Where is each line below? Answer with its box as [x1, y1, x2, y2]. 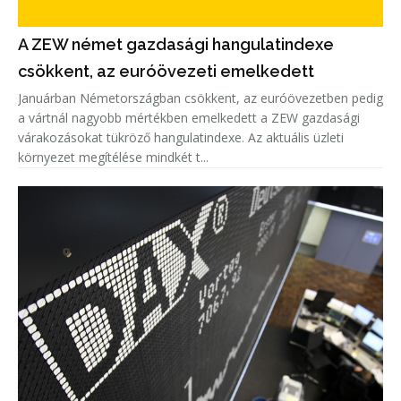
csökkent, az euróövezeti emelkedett [18, 62, 314, 81]
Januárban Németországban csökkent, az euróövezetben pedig [18, 90, 383, 107]
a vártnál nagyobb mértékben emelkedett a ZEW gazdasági [18, 109, 360, 127]
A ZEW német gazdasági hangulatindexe [18, 35, 334, 55]
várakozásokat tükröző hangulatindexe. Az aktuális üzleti [18, 129, 344, 147]
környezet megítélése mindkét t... [18, 149, 209, 166]
